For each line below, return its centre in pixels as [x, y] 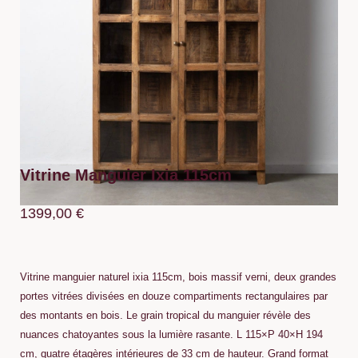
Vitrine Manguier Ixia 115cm [126, 175]
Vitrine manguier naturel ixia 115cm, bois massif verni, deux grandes [178, 277]
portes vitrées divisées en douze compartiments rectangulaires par [174, 296]
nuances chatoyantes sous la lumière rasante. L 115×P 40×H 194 [171, 335]
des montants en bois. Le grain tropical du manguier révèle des [165, 316]
